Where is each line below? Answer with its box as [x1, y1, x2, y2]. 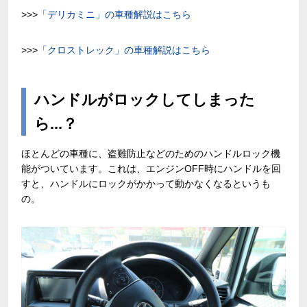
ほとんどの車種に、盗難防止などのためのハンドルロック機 [21, 148, 281, 160]
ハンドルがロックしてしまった [34, 91, 256, 109]
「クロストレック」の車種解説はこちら [38, 45, 211, 56]
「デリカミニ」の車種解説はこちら [38, 9, 192, 21]
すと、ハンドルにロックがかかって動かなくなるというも [21, 178, 271, 190]
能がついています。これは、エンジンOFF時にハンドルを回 [21, 163, 282, 175]
